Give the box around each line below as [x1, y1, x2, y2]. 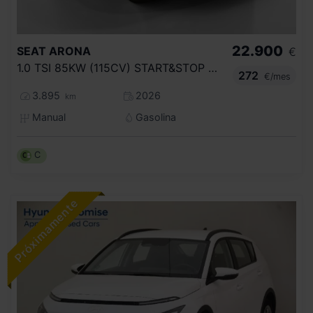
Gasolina [132, 111, 176, 124]
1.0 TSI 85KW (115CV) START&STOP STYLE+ [208, 61, 217, 75]
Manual [29, 111, 66, 124]
